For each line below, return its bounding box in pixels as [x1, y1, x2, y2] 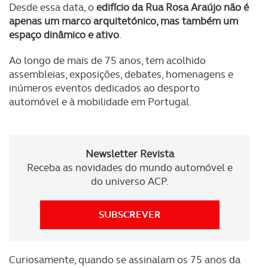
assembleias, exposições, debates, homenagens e [9, 68, 233, 81]
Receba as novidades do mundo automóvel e [26, 161, 233, 174]
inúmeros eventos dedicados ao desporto [9, 81, 200, 95]
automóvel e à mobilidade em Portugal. [9, 95, 191, 108]
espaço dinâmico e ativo [9, 28, 119, 41]
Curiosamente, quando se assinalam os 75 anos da [9, 253, 240, 266]
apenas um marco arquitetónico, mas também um [9, 14, 238, 28]
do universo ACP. [90, 175, 169, 188]
